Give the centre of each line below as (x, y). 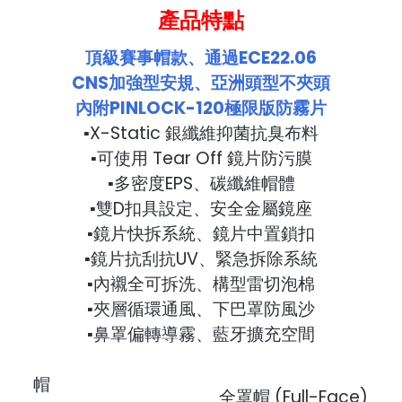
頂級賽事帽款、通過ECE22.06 (201, 57)
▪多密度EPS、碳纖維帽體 (201, 183)
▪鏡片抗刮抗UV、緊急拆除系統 (201, 258)
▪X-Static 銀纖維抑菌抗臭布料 (201, 133)
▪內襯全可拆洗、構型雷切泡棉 (201, 284)
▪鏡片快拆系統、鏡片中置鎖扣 (201, 233)
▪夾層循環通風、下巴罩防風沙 (201, 309)
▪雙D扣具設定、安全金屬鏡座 (201, 208)
